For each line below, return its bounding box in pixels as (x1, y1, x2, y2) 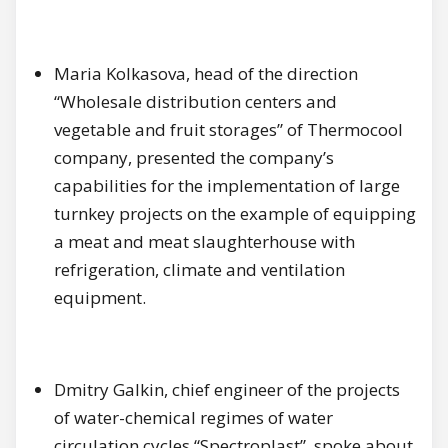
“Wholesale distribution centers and (54, 90, 337, 114)
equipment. (54, 286, 146, 310)
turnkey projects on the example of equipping (54, 202, 416, 226)
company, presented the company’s (54, 146, 334, 170)
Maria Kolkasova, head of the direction (54, 62, 358, 86)
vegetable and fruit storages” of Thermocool (54, 118, 403, 142)
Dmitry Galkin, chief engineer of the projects (54, 378, 400, 402)
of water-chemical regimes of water (54, 406, 333, 430)
